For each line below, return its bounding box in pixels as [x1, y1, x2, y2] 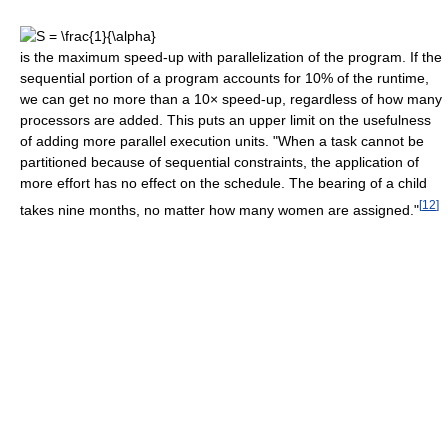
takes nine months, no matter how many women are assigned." [20, 202, 419, 219]
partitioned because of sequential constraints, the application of [20, 154, 419, 171]
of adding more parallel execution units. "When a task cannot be [20, 133, 424, 150]
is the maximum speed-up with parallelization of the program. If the [20, 49, 442, 66]
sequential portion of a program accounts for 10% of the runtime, [20, 70, 429, 87]
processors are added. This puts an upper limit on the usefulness [20, 112, 431, 129]
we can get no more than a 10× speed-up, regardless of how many [20, 91, 442, 108]
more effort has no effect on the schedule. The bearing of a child [20, 175, 427, 192]
